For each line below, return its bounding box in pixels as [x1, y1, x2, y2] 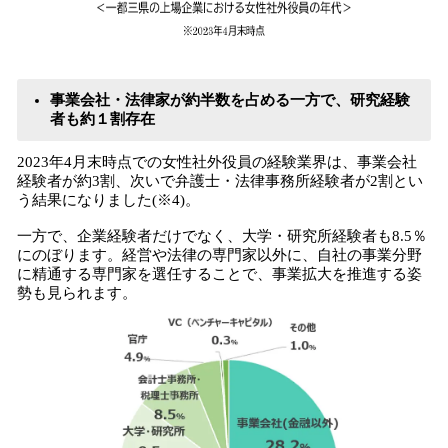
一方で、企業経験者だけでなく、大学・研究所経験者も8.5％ [17, 228, 427, 244]
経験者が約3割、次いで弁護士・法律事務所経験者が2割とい [17, 173, 423, 189]
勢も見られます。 [17, 285, 137, 301]
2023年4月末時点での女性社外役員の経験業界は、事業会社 [17, 154, 417, 170]
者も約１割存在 [50, 111, 155, 127]
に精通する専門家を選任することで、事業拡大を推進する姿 [17, 266, 422, 282]
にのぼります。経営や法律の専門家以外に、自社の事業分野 [17, 247, 422, 263]
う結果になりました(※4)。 [17, 192, 200, 208]
